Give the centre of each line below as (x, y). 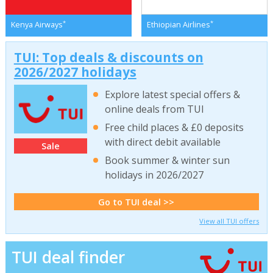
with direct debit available (163, 142)
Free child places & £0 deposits (175, 128)
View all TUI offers (229, 221)
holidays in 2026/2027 (154, 175)
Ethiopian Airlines (178, 25)
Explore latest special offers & (173, 94)
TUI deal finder (68, 257)
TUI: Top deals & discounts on (108, 57)
